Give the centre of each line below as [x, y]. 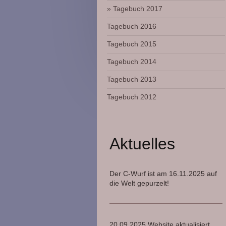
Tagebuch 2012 [132, 97]
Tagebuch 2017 [138, 9]
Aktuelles [142, 144]
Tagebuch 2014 [132, 62]
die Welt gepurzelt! [139, 183]
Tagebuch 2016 [132, 26]
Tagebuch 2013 [132, 79]
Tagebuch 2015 [132, 44]
